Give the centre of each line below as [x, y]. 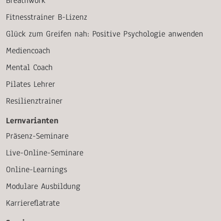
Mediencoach [28, 51]
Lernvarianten [32, 121]
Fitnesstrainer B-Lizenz [47, 17]
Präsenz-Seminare [37, 136]
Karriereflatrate [33, 203]
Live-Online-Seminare [45, 153]
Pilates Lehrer [31, 84]
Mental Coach [29, 68]
